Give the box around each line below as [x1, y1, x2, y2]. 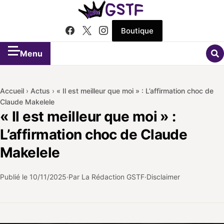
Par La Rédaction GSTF [68, 172, 144, 181]
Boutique [120, 26, 153, 35]
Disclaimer [146, 172, 180, 181]
